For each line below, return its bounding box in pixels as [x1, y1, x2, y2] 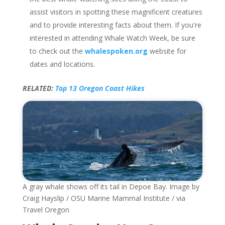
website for [147, 46, 186, 56]
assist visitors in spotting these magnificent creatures [29, 7, 202, 17]
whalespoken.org [84, 46, 148, 56]
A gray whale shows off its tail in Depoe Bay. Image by [22, 182, 199, 192]
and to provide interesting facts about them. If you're [29, 20, 201, 30]
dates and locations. [29, 59, 95, 69]
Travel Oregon [22, 205, 69, 215]
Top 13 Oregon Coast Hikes [55, 83, 145, 93]
